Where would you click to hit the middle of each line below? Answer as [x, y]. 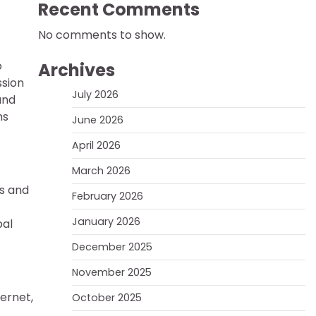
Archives [76, 70]
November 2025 [111, 272]
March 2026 [101, 171]
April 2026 [96, 145]
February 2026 [107, 196]
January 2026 [106, 221]
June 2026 [97, 120]
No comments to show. [102, 35]
